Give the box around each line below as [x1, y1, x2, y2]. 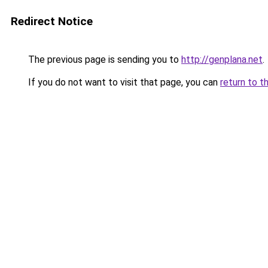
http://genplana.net [181, 54, 263, 65]
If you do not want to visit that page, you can [26, 77, 220, 88]
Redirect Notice [11, 14, 93, 28]
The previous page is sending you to [26, 54, 181, 65]
